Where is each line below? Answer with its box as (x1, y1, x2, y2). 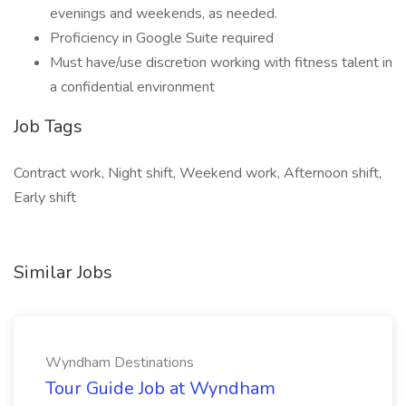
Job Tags (14, 114, 82, 139)
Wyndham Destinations (45, 353, 194, 372)
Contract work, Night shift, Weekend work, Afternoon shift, (14, 163, 382, 183)
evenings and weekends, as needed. (50, 4, 281, 24)
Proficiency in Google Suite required (50, 28, 274, 48)
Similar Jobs (14, 260, 112, 285)
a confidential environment (50, 77, 215, 97)
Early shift (14, 188, 76, 208)
